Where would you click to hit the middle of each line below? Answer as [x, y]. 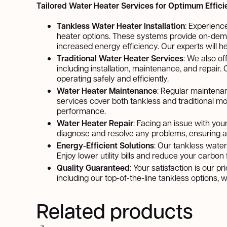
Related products [115, 211]
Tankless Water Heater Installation [121, 26]
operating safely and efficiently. [113, 79]
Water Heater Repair [95, 123]
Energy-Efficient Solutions [105, 146]
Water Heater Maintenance [107, 91]
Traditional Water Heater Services [120, 59]
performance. [81, 111]
